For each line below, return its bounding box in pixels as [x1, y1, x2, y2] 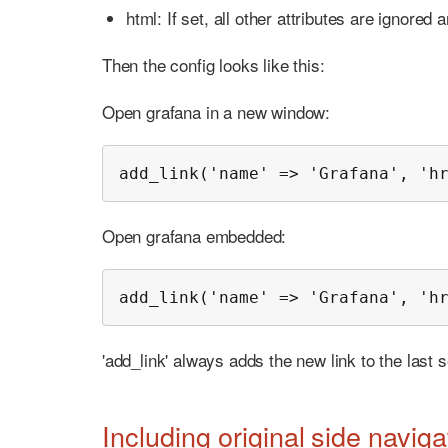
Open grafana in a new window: [102, 98, 331, 124]
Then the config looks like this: [102, 51, 325, 77]
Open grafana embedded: [102, 222, 287, 248]
